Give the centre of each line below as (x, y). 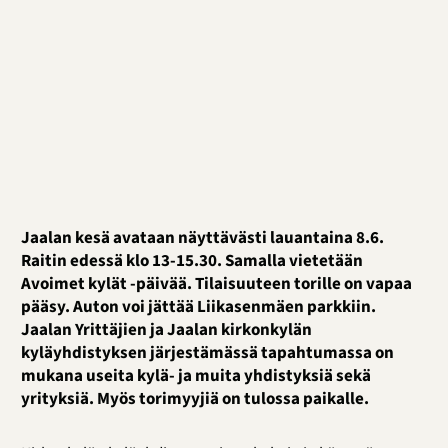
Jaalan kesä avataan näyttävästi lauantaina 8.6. (202, 238)
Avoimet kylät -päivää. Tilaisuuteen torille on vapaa (216, 284)
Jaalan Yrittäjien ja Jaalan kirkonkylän (166, 330)
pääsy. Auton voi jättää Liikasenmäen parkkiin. (198, 307)
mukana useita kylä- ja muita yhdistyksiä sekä (195, 376)
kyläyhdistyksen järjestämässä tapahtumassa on (207, 353)
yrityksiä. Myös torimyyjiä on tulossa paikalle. (194, 399)
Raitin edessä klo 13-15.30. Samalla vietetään (191, 261)
